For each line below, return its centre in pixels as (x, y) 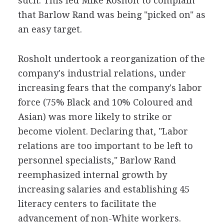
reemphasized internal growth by (92, 175)
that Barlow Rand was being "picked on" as (111, 15)
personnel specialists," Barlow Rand (97, 160)
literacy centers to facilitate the (87, 204)
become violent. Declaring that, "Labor (103, 131)
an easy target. (50, 29)
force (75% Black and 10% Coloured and (105, 102)
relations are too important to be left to (105, 146)
